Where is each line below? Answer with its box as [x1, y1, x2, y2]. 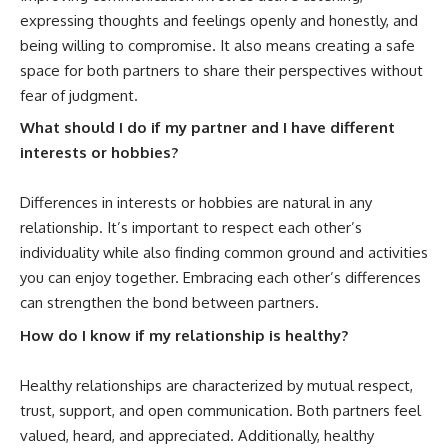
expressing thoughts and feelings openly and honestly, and [20, 10, 418, 30]
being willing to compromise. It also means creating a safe [20, 35, 415, 55]
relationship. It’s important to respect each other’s [20, 218, 362, 238]
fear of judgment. [20, 85, 138, 105]
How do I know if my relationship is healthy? [20, 325, 348, 345]
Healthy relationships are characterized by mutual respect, [20, 375, 413, 395]
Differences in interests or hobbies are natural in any [20, 193, 372, 213]
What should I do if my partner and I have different [20, 118, 395, 138]
